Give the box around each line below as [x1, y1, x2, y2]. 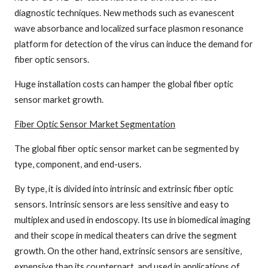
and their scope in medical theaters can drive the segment [14, 229, 237, 240]
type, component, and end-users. [14, 159, 141, 169]
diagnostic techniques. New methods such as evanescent [14, 7, 234, 19]
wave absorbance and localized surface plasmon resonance [14, 23, 243, 34]
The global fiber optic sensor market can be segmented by [14, 143, 239, 154]
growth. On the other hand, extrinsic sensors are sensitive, [14, 245, 242, 256]
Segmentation [120, 118, 175, 130]
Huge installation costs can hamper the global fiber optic [14, 78, 233, 90]
